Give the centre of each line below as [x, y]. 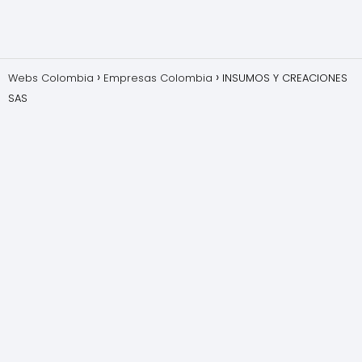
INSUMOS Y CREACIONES [285, 78]
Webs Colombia [51, 78]
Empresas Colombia [158, 78]
